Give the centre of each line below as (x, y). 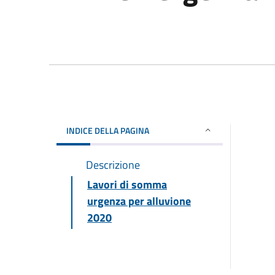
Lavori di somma (127, 184)
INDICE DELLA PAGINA (108, 130)
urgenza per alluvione (139, 201)
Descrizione (113, 165)
